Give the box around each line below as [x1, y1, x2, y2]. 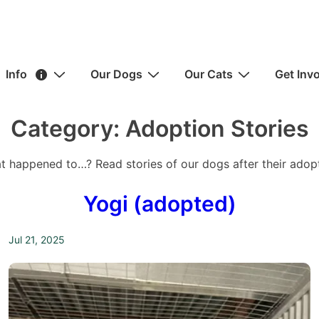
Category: [10, 114, 125, 142]
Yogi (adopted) [83, 190, 236, 216]
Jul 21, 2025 [9, 233, 65, 246]
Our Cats [184, 66, 233, 81]
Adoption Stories [125, 114, 309, 142]
